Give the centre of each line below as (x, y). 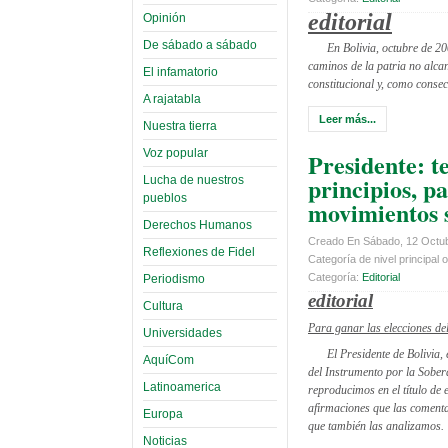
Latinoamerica (182, 386)
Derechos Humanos (197, 224)
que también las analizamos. (376, 425)
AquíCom (168, 359)
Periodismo (174, 278)
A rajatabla (172, 98)
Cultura (163, 305)
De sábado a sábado (200, 44)
